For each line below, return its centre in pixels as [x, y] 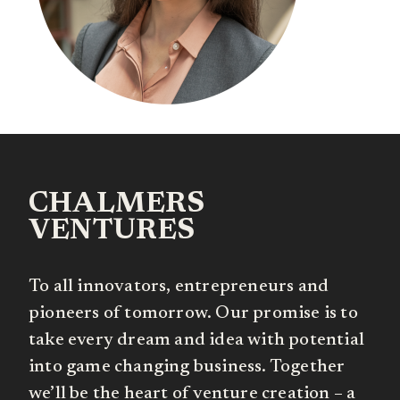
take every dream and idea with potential [197, 341]
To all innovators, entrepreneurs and [179, 287]
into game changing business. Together [187, 367]
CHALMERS [117, 205]
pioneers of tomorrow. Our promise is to [193, 314]
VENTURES [112, 232]
